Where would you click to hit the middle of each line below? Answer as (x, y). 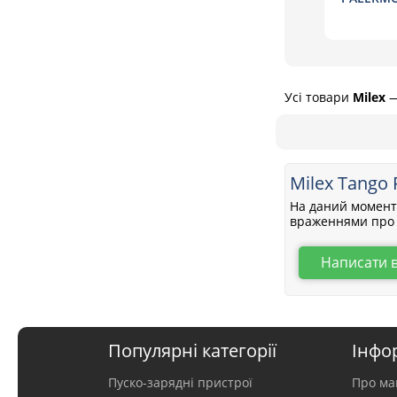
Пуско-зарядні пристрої (181, 383)
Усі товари (319, 97)
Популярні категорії (193, 351)
